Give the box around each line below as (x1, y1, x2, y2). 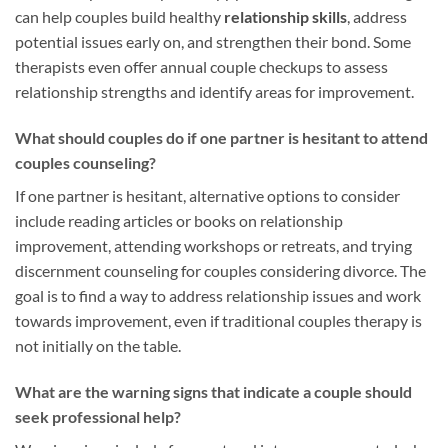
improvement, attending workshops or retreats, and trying (15, 236, 412, 256)
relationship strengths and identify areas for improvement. (15, 82, 414, 102)
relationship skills (224, 7, 347, 27)
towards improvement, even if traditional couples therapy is (15, 311, 422, 331)
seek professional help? (15, 407, 181, 427)
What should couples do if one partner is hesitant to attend (15, 128, 428, 148)
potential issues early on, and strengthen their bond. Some (15, 32, 411, 52)
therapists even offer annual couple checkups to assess (15, 57, 388, 77)
